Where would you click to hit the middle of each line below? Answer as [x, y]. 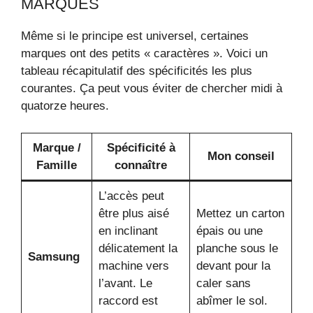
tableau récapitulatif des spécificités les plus [137, 71]
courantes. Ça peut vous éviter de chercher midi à [152, 89]
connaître [141, 165]
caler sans [223, 283]
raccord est [128, 300]
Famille [57, 165]
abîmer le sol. [232, 300]
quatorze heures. [65, 106]
